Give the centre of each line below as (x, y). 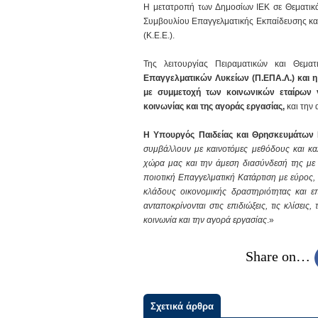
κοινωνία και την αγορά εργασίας (205, 220)
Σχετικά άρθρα (182, 306)
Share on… (278, 257)
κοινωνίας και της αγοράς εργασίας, (214, 106)
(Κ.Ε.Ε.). (159, 35)
